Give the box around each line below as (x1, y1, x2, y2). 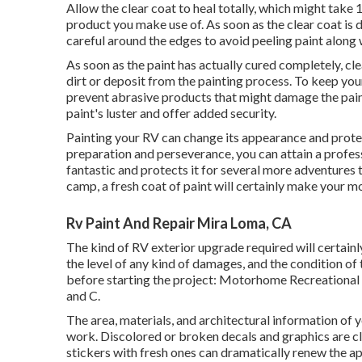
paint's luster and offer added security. (66, 105, 276, 120)
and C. (66, 288, 100, 303)
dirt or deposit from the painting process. (66, 73, 294, 88)
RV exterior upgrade (132, 239, 244, 255)
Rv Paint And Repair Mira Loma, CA (66, 214, 292, 232)
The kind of (66, 239, 132, 255)
